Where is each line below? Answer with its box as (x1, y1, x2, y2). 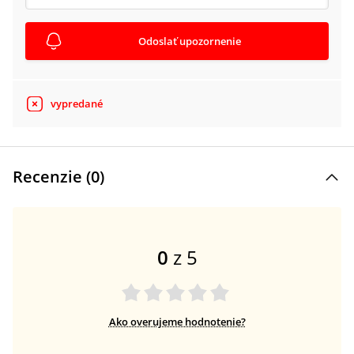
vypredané (51, 96, 103, 111)
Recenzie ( (13, 166, 91, 187)
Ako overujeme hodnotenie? (108, 314, 246, 329)
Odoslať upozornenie (138, 34, 241, 48)
